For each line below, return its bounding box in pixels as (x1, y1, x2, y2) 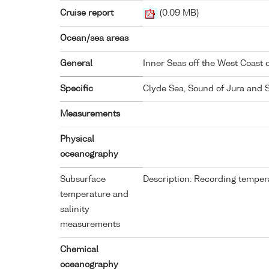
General (60, 59, 92, 68)
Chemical (60, 246, 98, 255)
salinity (60, 205, 89, 214)
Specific (60, 85, 93, 94)
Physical (60, 135, 94, 144)
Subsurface (60, 175, 106, 184)
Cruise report (60, 9, 113, 18)
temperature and (60, 190, 128, 199)
